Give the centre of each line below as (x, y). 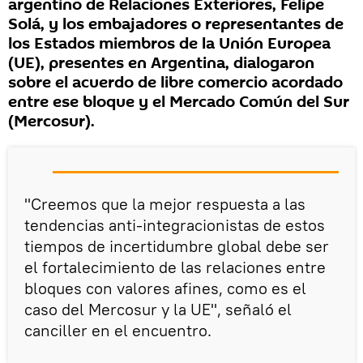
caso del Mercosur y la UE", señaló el (158, 310)
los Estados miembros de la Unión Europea (169, 44)
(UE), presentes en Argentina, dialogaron (161, 64)
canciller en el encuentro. (118, 331)
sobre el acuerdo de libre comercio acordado (175, 83)
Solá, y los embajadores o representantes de (176, 25)
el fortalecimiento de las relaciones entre (175, 267)
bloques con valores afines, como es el (165, 288)
